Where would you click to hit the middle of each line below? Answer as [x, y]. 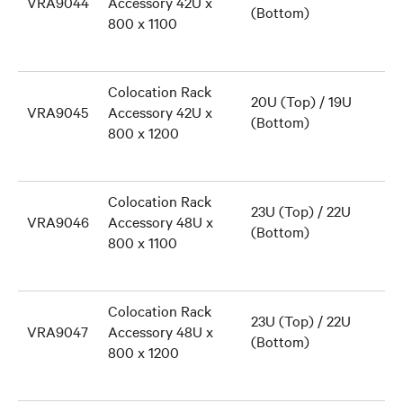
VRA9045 [58, 112]
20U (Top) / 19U [301, 101]
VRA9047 [58, 331]
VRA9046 [58, 221]
